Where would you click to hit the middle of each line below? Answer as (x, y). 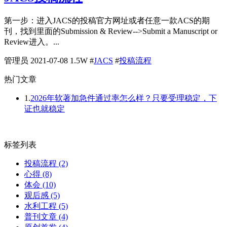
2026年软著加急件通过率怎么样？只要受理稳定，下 (124, 98)
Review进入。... (32, 42)
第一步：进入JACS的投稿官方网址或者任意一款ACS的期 (107, 20)
